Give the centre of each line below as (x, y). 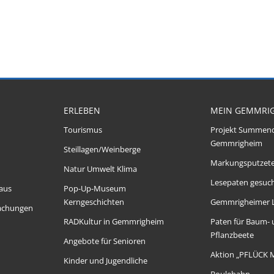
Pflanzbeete (232, 235)
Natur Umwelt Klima (100, 169)
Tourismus (83, 130)
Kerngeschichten (94, 202)
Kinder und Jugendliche (106, 261)
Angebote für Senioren (105, 241)
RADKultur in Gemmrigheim (114, 222)
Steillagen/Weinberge (102, 150)
